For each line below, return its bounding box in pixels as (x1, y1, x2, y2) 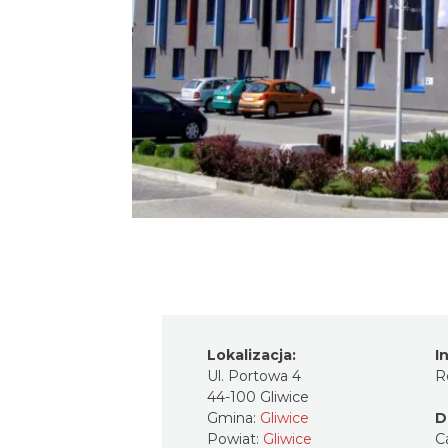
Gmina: (207, 408, 260, 427)
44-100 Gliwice (207, 387, 309, 406)
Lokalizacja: (207, 345, 296, 364)
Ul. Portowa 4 (207, 366, 301, 385)
